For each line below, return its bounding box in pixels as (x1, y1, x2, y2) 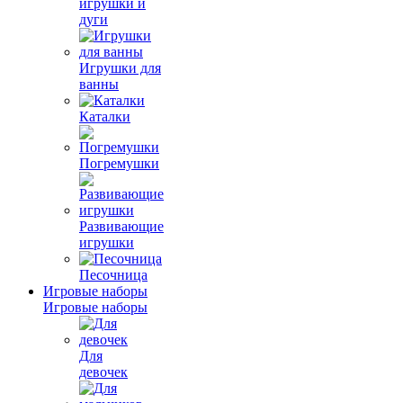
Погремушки (79, 156, 159, 171)
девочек (79, 364, 128, 380)
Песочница (79, 267, 148, 282)
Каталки (79, 109, 130, 124)
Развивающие (79, 219, 164, 234)
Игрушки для (79, 60, 161, 76)
